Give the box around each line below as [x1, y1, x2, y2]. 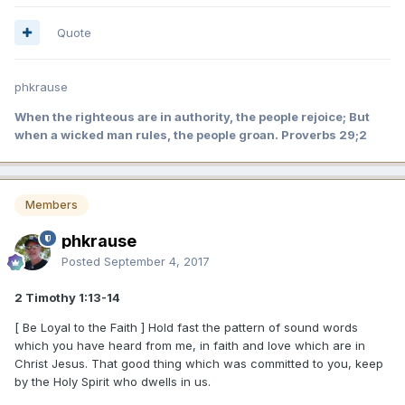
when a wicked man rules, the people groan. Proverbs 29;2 [14, 127, 367, 142]
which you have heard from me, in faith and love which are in [14, 337, 365, 353]
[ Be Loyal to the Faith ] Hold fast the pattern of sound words [14, 319, 358, 334]
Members [25, 197, 78, 212]
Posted [61, 253, 104, 268]
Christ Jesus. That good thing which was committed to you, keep [14, 355, 383, 371]
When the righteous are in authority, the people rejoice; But [14, 108, 370, 124]
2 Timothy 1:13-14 [14, 289, 120, 305]
